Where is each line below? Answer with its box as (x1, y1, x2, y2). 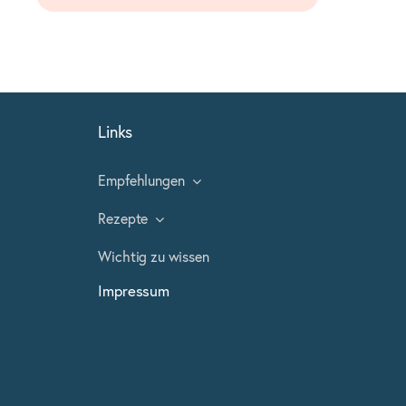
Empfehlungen (98, 174, 185, 189)
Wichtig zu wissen (98, 250, 209, 266)
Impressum (98, 285, 169, 301)
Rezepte (98, 212, 149, 227)
